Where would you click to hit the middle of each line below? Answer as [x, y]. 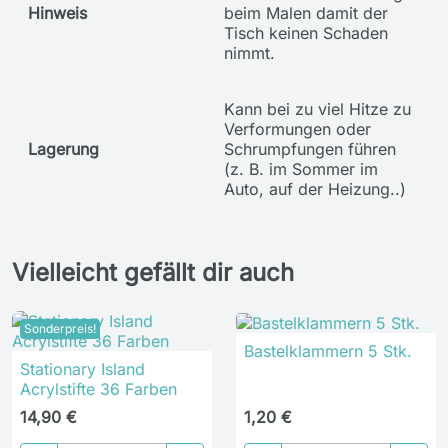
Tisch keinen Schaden [306, 33]
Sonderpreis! [60, 328]
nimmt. [249, 53]
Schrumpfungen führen [310, 149]
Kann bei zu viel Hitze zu [317, 109]
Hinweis [57, 13]
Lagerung [63, 149]
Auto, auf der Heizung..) [315, 189]
